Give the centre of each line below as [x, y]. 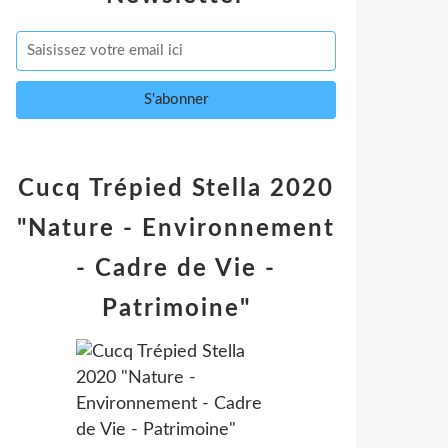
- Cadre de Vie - [176, 269]
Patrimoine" [176, 309]
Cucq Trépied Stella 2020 [176, 189]
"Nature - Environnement [176, 229]
